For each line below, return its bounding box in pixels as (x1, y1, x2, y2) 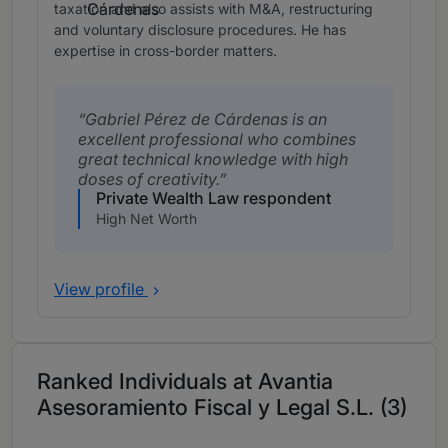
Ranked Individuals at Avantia (37, 368, 333, 395)
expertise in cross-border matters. (54, 42, 277, 60)
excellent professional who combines (78, 129, 356, 150)
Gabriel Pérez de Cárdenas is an (85, 109, 327, 130)
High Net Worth (96, 210, 197, 228)
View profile (54, 279, 148, 300)
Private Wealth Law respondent (96, 188, 331, 209)
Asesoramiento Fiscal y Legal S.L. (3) (37, 394, 407, 421)
